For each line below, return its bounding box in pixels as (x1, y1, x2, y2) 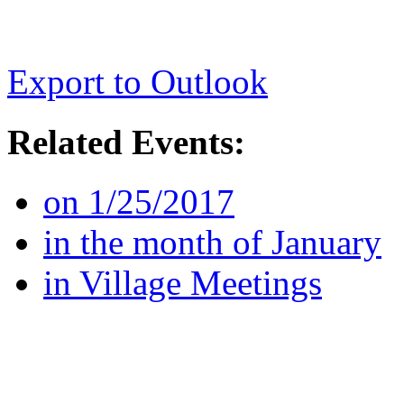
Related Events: (7, 122, 245, 161)
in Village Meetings (43, 262, 322, 302)
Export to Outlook (7, 62, 268, 102)
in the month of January (43, 222, 381, 262)
